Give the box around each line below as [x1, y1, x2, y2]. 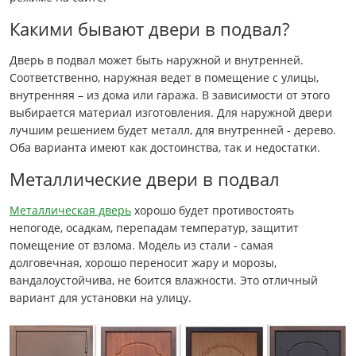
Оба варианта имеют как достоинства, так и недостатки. [10, 140, 320, 156]
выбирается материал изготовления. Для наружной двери [10, 105, 332, 121]
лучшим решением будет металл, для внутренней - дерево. [10, 122, 336, 138]
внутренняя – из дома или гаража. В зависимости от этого [10, 87, 330, 103]
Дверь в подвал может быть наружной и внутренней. [10, 52, 304, 68]
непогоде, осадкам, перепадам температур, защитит [10, 220, 299, 236]
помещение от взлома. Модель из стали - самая [10, 238, 273, 253]
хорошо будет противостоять [131, 203, 294, 219]
